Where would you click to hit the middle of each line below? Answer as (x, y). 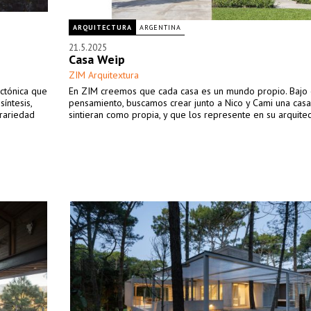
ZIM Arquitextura (104, 75)
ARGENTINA (160, 27)
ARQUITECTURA (102, 27)
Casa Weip (97, 59)
